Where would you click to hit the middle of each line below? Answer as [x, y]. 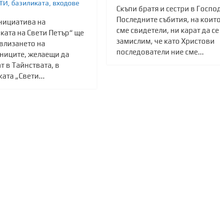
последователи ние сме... [160, 52]
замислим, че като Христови [165, 41]
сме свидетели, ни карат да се [167, 30]
